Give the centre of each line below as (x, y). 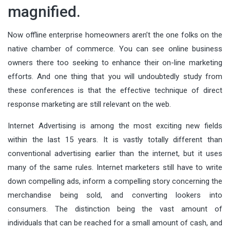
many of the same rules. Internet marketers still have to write (115, 167)
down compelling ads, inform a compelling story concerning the (115, 181)
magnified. (44, 11)
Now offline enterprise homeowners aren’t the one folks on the (115, 35)
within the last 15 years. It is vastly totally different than (115, 139)
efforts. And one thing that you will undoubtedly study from (115, 76)
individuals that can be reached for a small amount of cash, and (115, 223)
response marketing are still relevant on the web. (89, 104)
